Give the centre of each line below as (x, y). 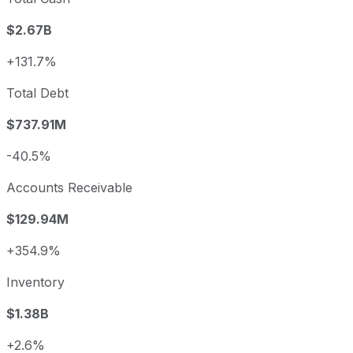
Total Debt (37, 93)
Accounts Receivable (69, 187)
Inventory (35, 282)
